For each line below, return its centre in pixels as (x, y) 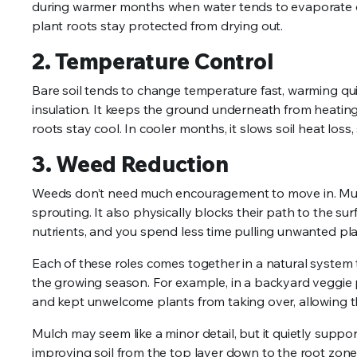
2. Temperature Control (153, 61)
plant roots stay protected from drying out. (158, 26)
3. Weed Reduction (130, 164)
